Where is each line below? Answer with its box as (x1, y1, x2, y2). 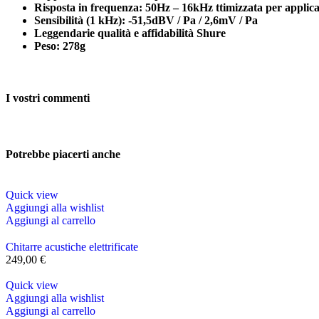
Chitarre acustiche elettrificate (6, 240, 138, 253)
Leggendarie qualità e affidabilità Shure (34, 27, 226, 39)
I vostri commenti (6, 92, 90, 105)
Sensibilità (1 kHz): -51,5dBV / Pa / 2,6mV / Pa (34, 14, 258, 26)
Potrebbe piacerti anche (6, 147, 120, 160)
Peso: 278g (34, 40, 85, 52)
